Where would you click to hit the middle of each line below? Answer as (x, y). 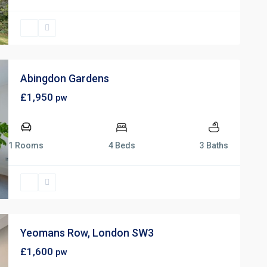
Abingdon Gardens (65, 78)
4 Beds (122, 145)
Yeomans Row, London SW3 (87, 232)
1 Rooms (26, 145)
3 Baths (214, 145)
